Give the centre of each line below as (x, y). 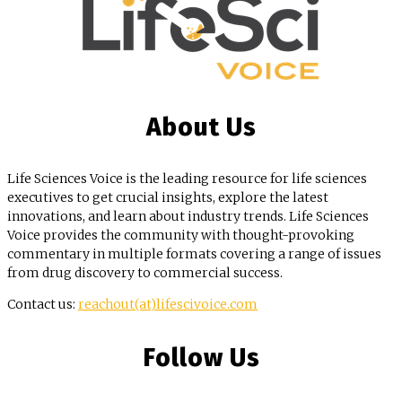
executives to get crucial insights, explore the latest (168, 198)
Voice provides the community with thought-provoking (181, 236)
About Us (201, 127)
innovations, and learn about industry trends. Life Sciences (188, 217)
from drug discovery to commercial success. (145, 273)
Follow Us (201, 358)
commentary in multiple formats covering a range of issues (194, 254)
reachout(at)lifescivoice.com (168, 305)
